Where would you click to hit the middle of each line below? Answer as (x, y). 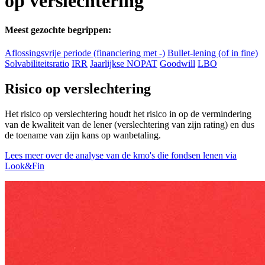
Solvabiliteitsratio (37, 64)
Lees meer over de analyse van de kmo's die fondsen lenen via (121, 155)
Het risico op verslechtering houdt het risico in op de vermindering (128, 114)
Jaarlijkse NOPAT (124, 64)
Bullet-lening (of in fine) (213, 53)
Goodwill (177, 64)
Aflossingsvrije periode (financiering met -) (85, 53)
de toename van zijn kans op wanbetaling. (83, 135)
